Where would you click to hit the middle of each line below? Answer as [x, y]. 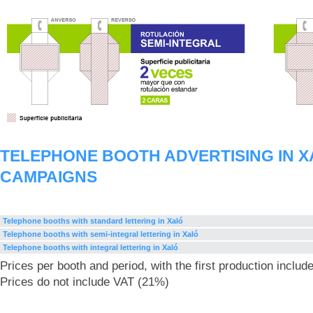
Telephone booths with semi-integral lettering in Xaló [101, 234]
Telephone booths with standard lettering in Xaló [93, 221]
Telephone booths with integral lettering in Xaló [90, 247]
